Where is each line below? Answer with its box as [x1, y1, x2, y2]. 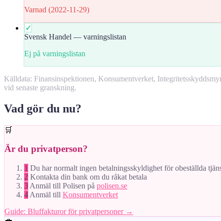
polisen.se [97, 181, 127, 190]
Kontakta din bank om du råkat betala [30, 172, 147, 181]
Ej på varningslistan [24, 49, 85, 58]
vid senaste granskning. [4, 83, 76, 92]
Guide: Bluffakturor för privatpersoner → [4, 207, 133, 216]
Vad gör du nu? [4, 102, 81, 115]
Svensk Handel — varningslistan [24, 32, 126, 41]
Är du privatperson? [4, 144, 88, 154]
